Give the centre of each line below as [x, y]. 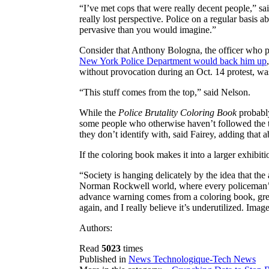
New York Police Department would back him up [173, 61]
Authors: [96, 228]
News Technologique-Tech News [192, 259]
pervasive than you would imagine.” [148, 29]
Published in [103, 259]
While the [99, 112]
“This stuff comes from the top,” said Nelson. [165, 92]
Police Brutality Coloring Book [177, 112]
